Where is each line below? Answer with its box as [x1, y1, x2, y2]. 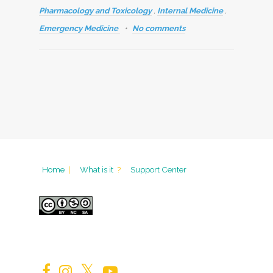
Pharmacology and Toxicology [39, 6, 152, 15]
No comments [132, 24, 185, 33]
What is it [80, 165, 115, 174]
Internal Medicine [157, 6, 223, 15]
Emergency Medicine [39, 24, 120, 33]
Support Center [130, 165, 186, 174]
